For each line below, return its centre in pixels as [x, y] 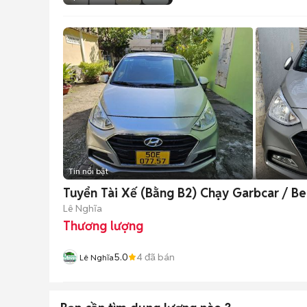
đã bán [159, 257]
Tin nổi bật [88, 171]
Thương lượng [103, 226]
